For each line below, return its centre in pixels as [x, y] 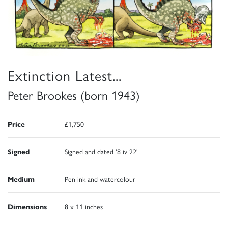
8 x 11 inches [84, 206]
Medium [21, 179]
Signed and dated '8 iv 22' [101, 151]
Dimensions [27, 206]
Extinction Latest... [65, 75]
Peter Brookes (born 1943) [74, 95]
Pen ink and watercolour [100, 179]
